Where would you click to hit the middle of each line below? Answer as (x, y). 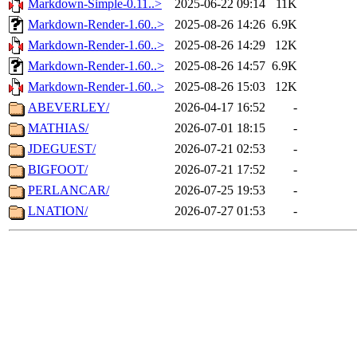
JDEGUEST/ (62, 149)
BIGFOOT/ (58, 170)
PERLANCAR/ (69, 190)
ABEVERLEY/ (69, 108)
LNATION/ (58, 211)
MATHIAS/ (58, 128)
